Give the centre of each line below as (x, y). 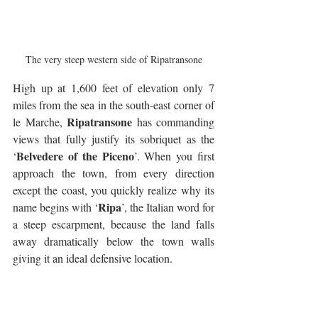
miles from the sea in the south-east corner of (114, 105)
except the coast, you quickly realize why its (114, 190)
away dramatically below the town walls (114, 241)
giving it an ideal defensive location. (93, 258)
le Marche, (40, 122)
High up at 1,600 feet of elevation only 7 (114, 88)
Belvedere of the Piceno (75, 156)
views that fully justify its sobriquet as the (114, 139)
